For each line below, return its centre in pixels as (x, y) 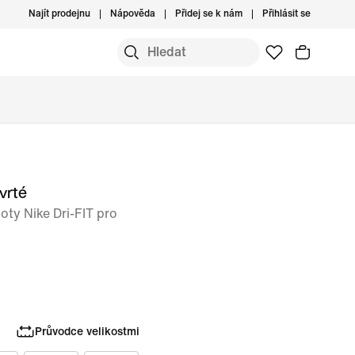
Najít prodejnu (59, 14)
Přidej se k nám (209, 14)
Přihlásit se (286, 14)
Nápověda (133, 14)
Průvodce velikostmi (87, 331)
